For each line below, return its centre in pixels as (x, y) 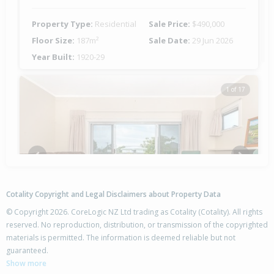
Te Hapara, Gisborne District (94, 259)
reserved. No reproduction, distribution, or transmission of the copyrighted (137, 225)
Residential (116, 24)
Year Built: (54, 57)
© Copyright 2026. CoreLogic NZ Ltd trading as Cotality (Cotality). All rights (134, 212)
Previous (54, 160)
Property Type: (63, 24)
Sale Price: (170, 24)
